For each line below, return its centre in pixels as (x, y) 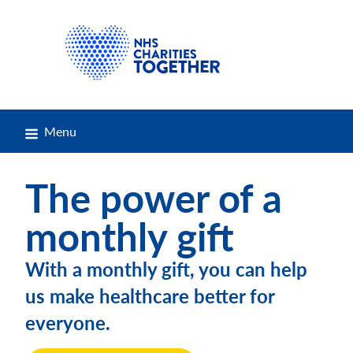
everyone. (68, 322)
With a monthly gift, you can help (166, 269)
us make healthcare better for (150, 295)
